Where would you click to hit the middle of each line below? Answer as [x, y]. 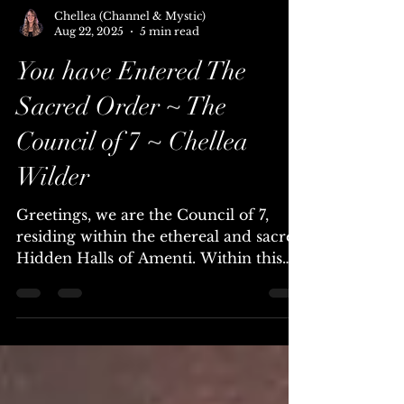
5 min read [170, 67]
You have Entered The [131, 107]
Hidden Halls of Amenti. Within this [149, 294]
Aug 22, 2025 [89, 67]
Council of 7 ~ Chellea [132, 178]
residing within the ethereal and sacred [160, 272]
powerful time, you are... [106, 316]
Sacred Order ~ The [121, 142]
